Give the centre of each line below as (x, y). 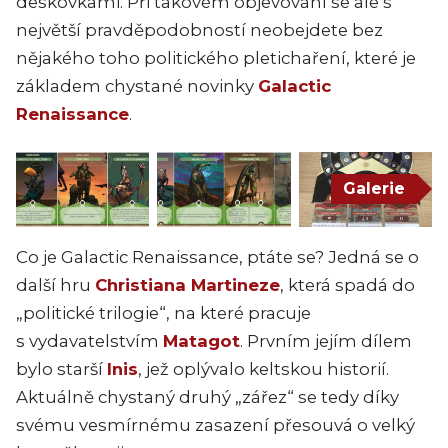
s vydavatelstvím (89, 340)
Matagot (201, 340)
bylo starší (61, 368)
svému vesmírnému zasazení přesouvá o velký (215, 424)
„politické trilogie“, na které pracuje (163, 312)
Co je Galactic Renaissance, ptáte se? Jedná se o (217, 256)
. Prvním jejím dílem (326, 340)
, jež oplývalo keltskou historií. (263, 368)
